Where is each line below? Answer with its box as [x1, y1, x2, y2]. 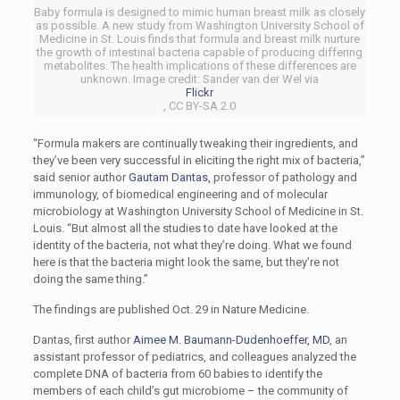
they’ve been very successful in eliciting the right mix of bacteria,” [32, 154, 365, 167]
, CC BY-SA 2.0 [163, 99, 237, 112]
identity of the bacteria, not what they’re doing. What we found [32, 238, 352, 252]
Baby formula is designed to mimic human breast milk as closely [34, 5, 366, 19]
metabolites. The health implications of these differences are [43, 59, 356, 72]
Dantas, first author [32, 333, 133, 346]
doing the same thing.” [32, 272, 148, 286]
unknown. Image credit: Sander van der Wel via [80, 72, 320, 86]
